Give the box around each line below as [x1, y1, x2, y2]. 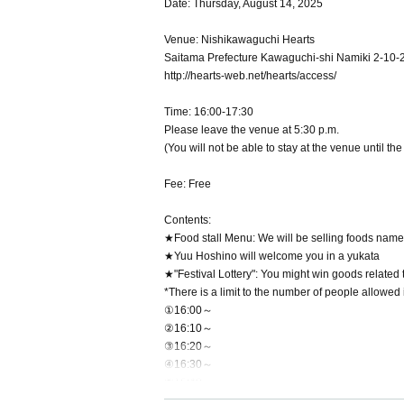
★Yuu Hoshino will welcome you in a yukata [164, 250, 380, 262]
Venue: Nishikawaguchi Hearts [164, 33, 315, 46]
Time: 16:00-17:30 [164, 106, 253, 118]
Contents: [164, 214, 211, 226]
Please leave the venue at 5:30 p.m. [164, 124, 339, 136]
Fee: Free [164, 178, 211, 190]
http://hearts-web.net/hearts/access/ [164, 69, 336, 82]
